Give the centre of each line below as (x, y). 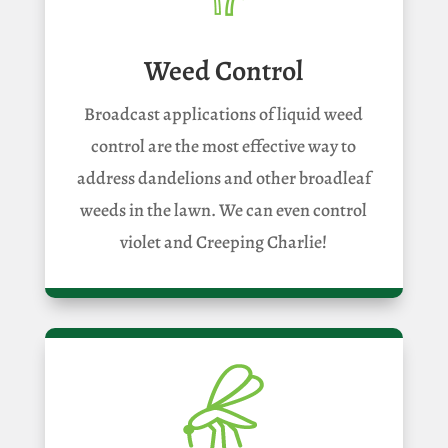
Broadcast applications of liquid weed (224, 113)
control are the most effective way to (224, 145)
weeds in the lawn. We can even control (224, 209)
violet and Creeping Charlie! (224, 241)
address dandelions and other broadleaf (223, 177)
